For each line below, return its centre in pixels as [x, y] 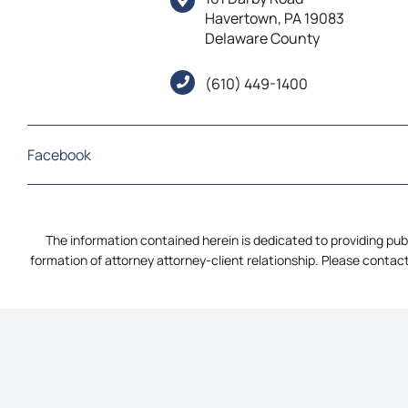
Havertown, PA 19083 [275, 18]
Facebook [59, 154]
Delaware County [263, 38]
